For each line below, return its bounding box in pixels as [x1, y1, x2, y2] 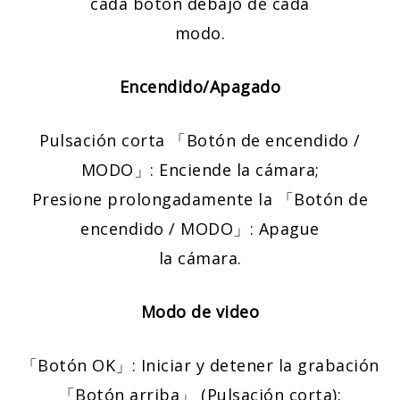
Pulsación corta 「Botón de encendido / [39, 129, 361, 152]
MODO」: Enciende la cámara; [80, 159, 320, 181]
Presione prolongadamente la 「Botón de [31, 188, 369, 211]
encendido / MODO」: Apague [80, 218, 320, 240]
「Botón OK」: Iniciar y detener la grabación [21, 354, 379, 377]
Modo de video [140, 301, 260, 323]
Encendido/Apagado [119, 76, 281, 98]
